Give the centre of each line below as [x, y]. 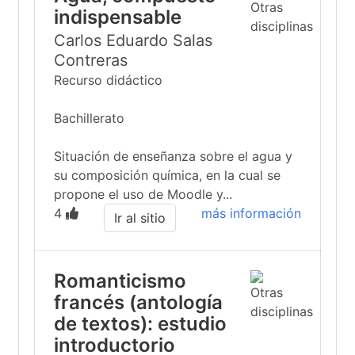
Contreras [91, 60]
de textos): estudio [140, 324]
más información [251, 213]
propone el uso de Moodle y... [143, 194]
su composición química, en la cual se [167, 175]
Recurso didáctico [108, 80]
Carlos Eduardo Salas [133, 40]
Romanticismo [120, 281]
